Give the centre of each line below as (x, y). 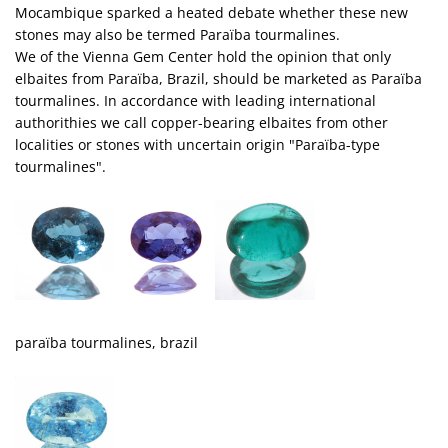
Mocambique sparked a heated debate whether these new (211, 12)
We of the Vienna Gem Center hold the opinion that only (203, 56)
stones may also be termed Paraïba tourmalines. (177, 34)
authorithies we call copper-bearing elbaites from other (201, 122)
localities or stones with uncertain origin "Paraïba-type (197, 144)
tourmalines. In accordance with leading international (195, 100)
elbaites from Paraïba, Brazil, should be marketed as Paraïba (218, 78)
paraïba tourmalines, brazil (106, 342)
